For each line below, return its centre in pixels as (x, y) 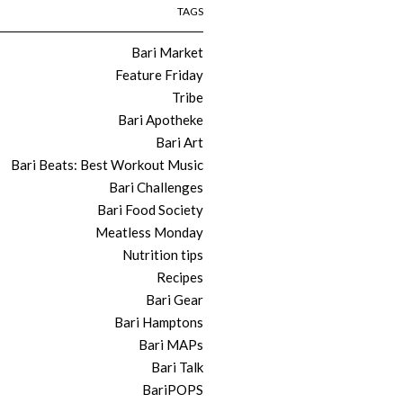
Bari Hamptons (159, 322)
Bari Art (179, 143)
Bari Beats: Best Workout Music (107, 165)
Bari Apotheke (161, 120)
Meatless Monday (149, 233)
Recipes (180, 278)
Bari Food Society (150, 210)
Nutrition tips (163, 255)
